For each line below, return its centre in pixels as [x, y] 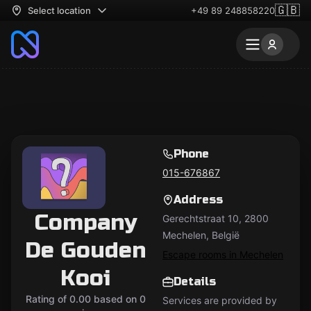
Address [198, 200]
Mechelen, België [201, 235]
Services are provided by [220, 300]
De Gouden [85, 250]
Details [195, 281]
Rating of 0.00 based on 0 [85, 299]
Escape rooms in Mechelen [223, 254]
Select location [59, 10]
